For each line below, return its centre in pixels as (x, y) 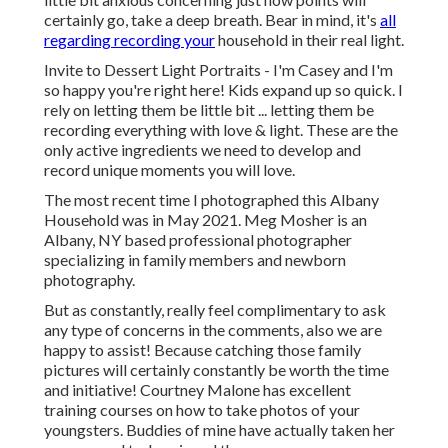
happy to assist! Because (129, 350)
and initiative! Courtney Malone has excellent (197, 390)
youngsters (82, 430)
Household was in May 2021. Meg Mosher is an (205, 220)
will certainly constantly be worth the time (244, 370)
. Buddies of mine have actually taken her (257, 430)
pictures (72, 370)
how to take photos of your (268, 410)
